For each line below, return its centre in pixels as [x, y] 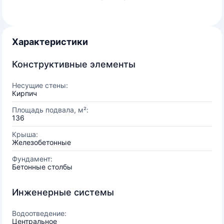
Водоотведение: [39, 213]
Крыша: [25, 134]
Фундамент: [32, 159]
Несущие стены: [40, 85]
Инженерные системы [63, 192]
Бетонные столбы [42, 167]
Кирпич [24, 93]
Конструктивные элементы [74, 64]
